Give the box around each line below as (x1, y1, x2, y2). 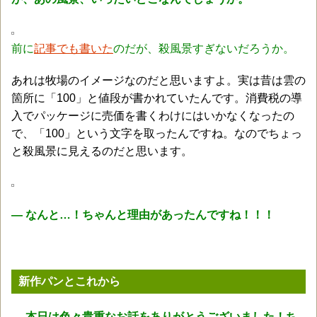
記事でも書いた (34, 42, 113, 54)
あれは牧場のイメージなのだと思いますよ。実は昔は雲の (11, 74, 306, 86)
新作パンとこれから (18, 275, 120, 287)
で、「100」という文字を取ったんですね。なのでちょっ (11, 127, 302, 139)
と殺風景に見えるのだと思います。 (11, 144, 192, 157)
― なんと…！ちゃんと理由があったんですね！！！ (11, 208, 275, 221)
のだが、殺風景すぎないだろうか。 (113, 42, 294, 54)
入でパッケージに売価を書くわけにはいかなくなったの (11, 109, 294, 122)
